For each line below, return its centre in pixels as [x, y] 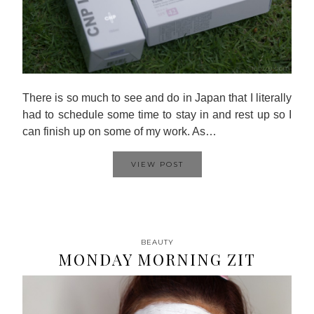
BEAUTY [157, 242]
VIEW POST [157, 164]
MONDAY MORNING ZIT [157, 259]
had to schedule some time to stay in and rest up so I [157, 115]
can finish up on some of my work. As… [120, 131]
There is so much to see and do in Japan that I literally [157, 98]
